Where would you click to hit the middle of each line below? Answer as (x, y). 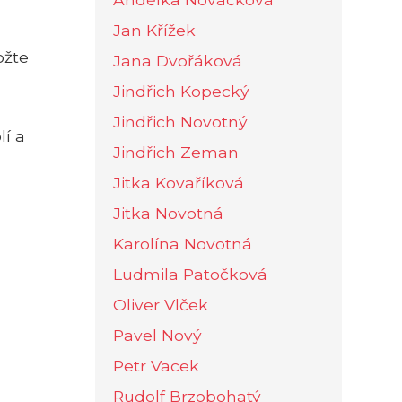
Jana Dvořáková (178, 60)
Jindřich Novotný (180, 121)
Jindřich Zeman (176, 152)
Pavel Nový (157, 335)
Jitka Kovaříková (179, 182)
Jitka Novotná (168, 213)
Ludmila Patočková (190, 274)
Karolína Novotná (183, 243)
